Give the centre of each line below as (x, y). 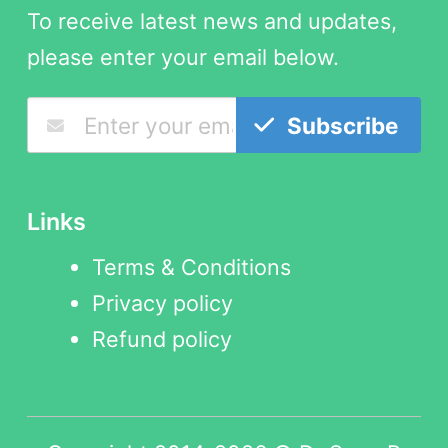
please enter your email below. (183, 57)
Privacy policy (162, 302)
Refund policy (161, 338)
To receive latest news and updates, (212, 21)
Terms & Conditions (191, 266)
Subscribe (342, 125)
